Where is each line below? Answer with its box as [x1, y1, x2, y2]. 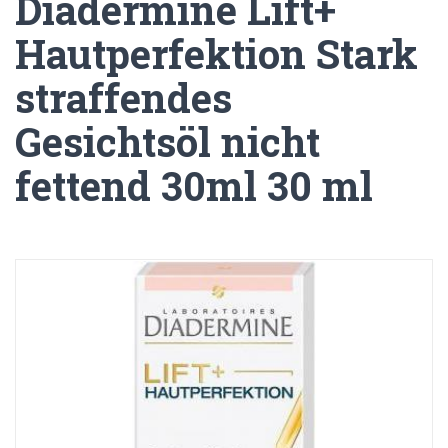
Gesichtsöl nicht [15, 115, 320, 168]
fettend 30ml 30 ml [15, 159, 373, 212]
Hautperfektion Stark [15, 27, 418, 80]
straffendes [15, 71, 232, 124]
